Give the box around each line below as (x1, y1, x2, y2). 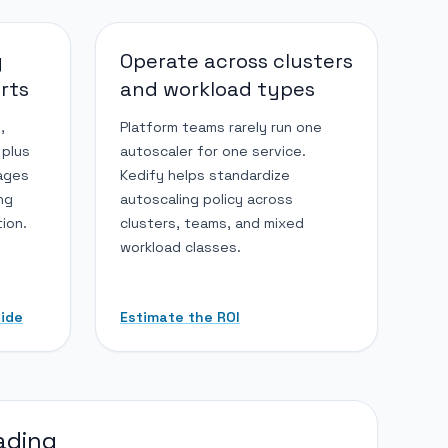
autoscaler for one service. (120, 141, 306, 160)
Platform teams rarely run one (120, 117, 322, 136)
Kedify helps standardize (120, 165, 290, 184)
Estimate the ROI (120, 307, 240, 326)
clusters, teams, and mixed (120, 213, 304, 232)
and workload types (120, 75, 315, 102)
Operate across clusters (120, 47, 353, 74)
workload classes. (120, 237, 241, 256)
